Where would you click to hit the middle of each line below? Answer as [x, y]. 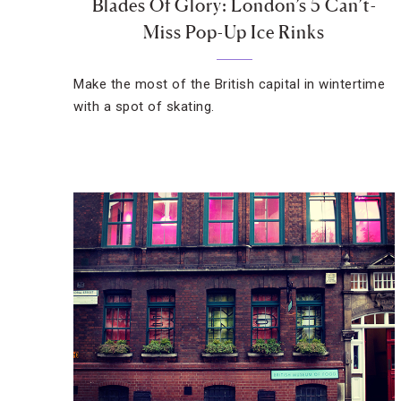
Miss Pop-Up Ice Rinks [235, 32]
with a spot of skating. [144, 107]
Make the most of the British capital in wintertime [229, 84]
